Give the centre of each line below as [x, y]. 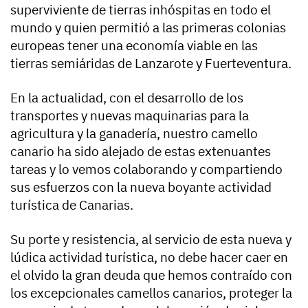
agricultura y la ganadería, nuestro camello [134, 133]
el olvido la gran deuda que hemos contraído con [151, 275]
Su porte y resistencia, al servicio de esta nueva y [151, 239]
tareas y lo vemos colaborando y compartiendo [146, 169]
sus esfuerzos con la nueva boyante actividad [141, 187]
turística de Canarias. [72, 205]
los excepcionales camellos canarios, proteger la [151, 293]
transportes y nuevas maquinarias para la [130, 115]
